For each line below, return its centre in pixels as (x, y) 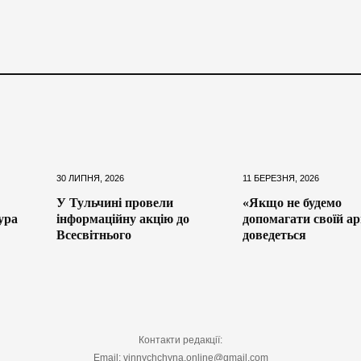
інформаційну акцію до (123, 219)
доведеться (274, 235)
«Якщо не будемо (292, 203)
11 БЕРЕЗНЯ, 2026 (280, 178)
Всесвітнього (94, 235)
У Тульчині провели (115, 203)
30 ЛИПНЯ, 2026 (91, 178)
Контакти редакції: (180, 340)
